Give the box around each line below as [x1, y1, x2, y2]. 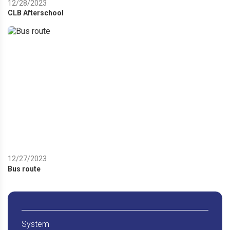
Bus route [8, 164, 41, 173]
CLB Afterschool [8, 9, 64, 17]
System [21, 219, 49, 229]
